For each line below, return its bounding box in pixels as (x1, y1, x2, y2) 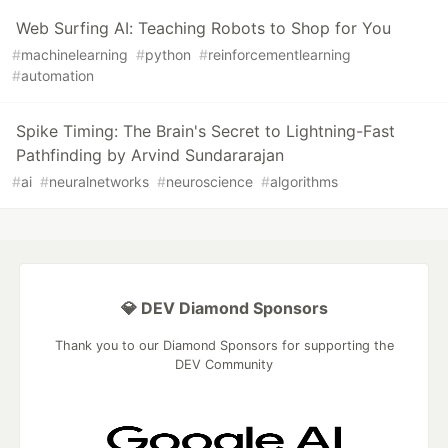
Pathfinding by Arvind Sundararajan (16, 145, 284, 166)
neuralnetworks (49, 173, 149, 191)
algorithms (270, 173, 338, 191)
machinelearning (21, 46, 128, 64)
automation (21, 67, 94, 85)
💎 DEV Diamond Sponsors (120, 298, 328, 319)
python (145, 46, 191, 64)
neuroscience (166, 173, 253, 191)
